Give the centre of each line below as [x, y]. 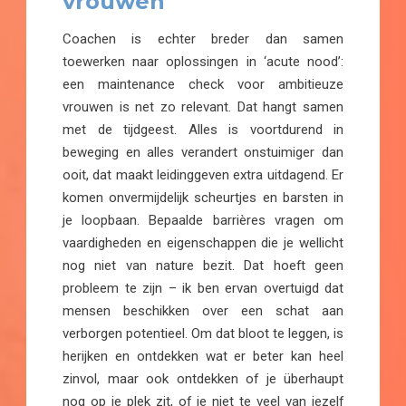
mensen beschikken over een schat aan [203, 310]
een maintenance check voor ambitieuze [203, 84]
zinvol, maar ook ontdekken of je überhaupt [203, 378]
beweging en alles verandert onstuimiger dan [203, 152]
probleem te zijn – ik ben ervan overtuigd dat [203, 288]
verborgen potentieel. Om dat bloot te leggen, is [203, 333]
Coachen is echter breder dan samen [203, 39]
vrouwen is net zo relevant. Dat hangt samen [203, 106]
